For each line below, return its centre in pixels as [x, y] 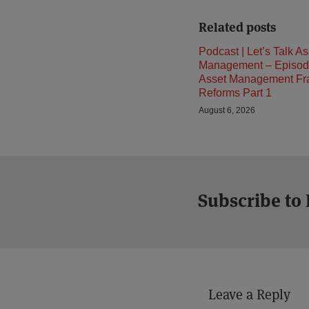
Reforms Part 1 [235, 93]
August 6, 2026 [227, 110]
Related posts [237, 27]
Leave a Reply [249, 295]
